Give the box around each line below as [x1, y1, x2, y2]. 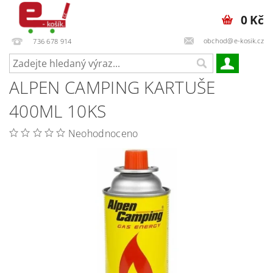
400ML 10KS [9, 99, 107, 122]
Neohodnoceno [68, 127, 138, 140]
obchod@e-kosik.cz [203, 35, 264, 45]
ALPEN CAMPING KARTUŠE [9, 76, 216, 99]
